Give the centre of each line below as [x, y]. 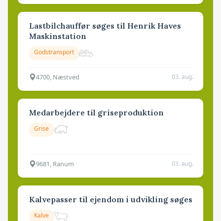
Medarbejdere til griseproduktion [96, 112]
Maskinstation [58, 36]
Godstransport [54, 52]
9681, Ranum [55, 164]
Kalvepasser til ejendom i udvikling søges [111, 199]
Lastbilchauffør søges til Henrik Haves [105, 25]
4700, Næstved [58, 77]
